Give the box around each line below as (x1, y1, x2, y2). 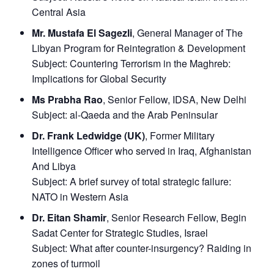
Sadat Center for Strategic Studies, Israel (32, 226, 208, 240)
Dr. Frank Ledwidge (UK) (32, 128, 145, 143)
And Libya (32, 159, 76, 174)
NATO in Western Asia (32, 190, 128, 204)
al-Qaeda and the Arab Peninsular (70, 108, 218, 122)
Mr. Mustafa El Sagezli (32, 26, 132, 40)
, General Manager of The (132, 26, 243, 40)
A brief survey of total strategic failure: (70, 174, 231, 189)
